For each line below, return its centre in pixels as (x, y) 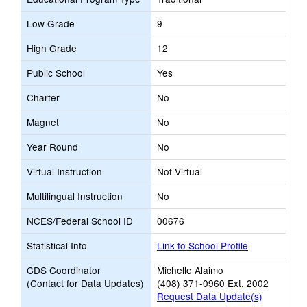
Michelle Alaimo (190, 270)
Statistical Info (57, 245)
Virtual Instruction (64, 171)
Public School (56, 73)
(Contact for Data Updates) (85, 283)
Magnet (43, 122)
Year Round (52, 147)
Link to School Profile (202, 245)
